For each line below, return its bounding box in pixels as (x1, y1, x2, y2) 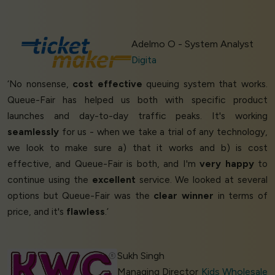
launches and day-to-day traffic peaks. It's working (7, 110, 268, 122)
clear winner (153, 190, 214, 202)
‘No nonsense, (7, 78, 73, 90)
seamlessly (7, 126, 59, 138)
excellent (91, 174, 136, 186)
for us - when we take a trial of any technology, (59, 126, 268, 138)
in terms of (214, 190, 268, 202)
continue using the (7, 174, 92, 186)
